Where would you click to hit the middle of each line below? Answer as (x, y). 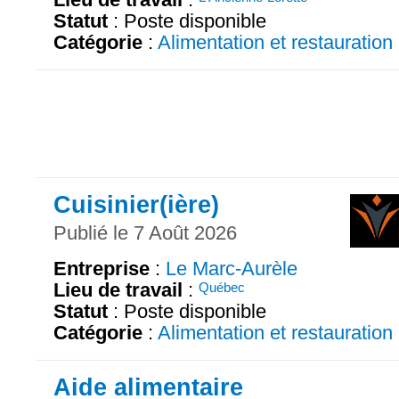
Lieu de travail (118, 290)
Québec (222, 288)
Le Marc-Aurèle (232, 269)
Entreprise (102, 269)
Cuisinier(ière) (136, 205)
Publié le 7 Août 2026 (145, 233)
